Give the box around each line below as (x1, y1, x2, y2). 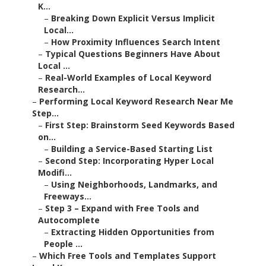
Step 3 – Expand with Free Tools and (45, 202, 199, 214)
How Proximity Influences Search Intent (51, 36, 220, 48)
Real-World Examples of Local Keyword (45, 72, 211, 84)
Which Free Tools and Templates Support (39, 250, 216, 262)
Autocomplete (38, 214, 100, 226)
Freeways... (44, 191, 91, 202)
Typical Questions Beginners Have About (45, 48, 220, 60)
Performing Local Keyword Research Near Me (39, 96, 233, 107)
